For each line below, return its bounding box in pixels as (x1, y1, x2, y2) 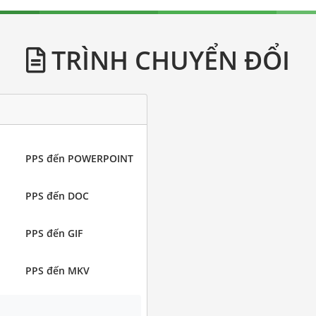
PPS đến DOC (25, 188, 89, 202)
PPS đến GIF (25, 226, 83, 240)
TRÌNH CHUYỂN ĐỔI (45, 42, 290, 78)
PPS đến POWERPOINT (25, 151, 133, 165)
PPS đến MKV (25, 263, 90, 277)
